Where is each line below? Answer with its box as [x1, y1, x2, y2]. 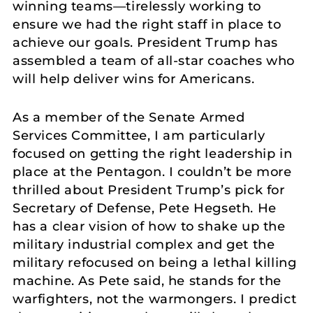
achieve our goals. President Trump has [13, 35, 278, 51]
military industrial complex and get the [13, 236, 275, 252]
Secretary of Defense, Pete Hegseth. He [13, 200, 277, 216]
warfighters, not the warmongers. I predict [13, 291, 297, 307]
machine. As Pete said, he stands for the [13, 272, 282, 289]
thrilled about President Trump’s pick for [13, 182, 285, 198]
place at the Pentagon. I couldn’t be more [13, 163, 292, 180]
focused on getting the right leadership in [13, 145, 293, 161]
